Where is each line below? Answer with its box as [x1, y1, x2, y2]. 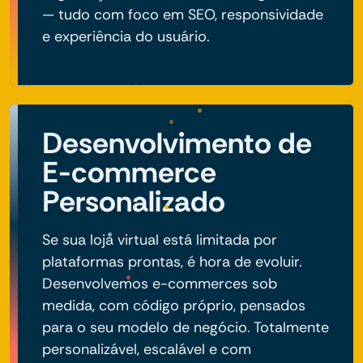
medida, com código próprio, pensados [42, 295, 305, 315]
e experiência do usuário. [42, 26, 210, 46]
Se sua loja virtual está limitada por [42, 229, 277, 250]
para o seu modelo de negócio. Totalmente [42, 317, 329, 337]
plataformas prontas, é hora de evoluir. [42, 251, 302, 271]
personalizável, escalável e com [42, 339, 251, 359]
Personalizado [42, 181, 225, 220]
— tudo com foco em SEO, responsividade [42, 4, 323, 24]
